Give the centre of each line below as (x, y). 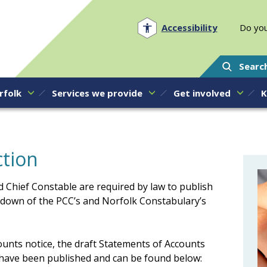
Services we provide (97, 93)
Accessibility (189, 27)
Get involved (202, 93)
